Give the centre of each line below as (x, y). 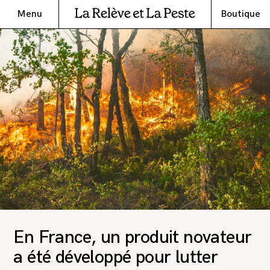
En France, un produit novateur (133, 237)
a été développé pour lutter (116, 257)
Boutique (241, 14)
